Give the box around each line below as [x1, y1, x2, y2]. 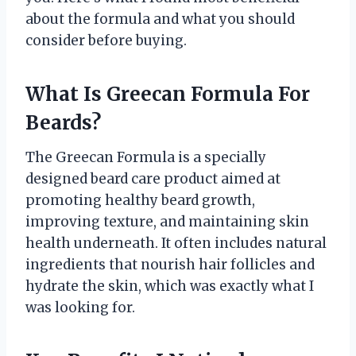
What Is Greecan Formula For [25, 81, 310, 106]
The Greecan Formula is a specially [25, 148, 266, 166]
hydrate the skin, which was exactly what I [25, 277, 314, 295]
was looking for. [25, 298, 135, 316]
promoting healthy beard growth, [25, 191, 255, 209]
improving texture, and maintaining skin [25, 212, 309, 230]
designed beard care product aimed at [25, 169, 281, 188]
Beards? [25, 110, 101, 135]
